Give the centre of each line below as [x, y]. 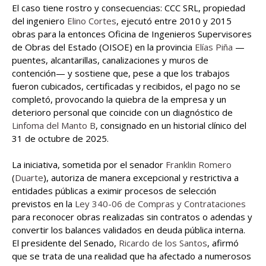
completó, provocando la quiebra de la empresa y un [119, 99]
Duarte [29, 178]
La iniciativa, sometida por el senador [89, 165]
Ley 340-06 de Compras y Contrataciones [160, 204]
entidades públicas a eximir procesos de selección [114, 191]
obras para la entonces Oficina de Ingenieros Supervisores [132, 34]
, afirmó [223, 243]
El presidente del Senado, [65, 243]
